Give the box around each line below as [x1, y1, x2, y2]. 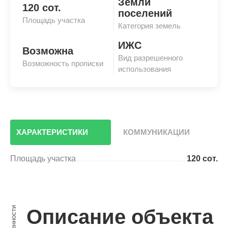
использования [118, 65, 171, 73]
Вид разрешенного [118, 53, 183, 62]
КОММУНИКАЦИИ [123, 128, 190, 136]
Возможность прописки [22, 59, 103, 68]
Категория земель [118, 21, 181, 30]
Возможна [22, 45, 73, 56]
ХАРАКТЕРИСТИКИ [16, 128, 88, 136]
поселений [118, 8, 172, 19]
